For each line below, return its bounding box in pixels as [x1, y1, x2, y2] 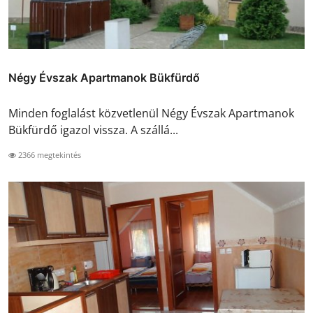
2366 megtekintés [16, 149, 81, 160]
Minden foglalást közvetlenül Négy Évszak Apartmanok [8, 105, 294, 121]
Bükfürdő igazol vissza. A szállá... [8, 122, 178, 138]
